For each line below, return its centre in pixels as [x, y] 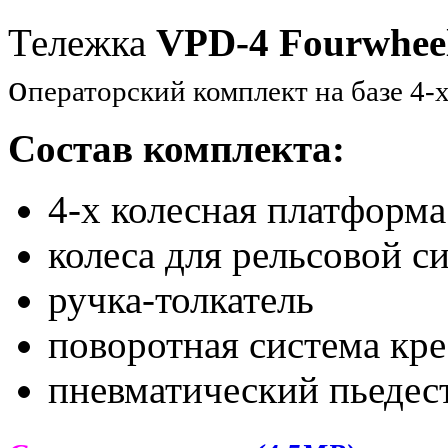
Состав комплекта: [176, 149]
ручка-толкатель [181, 300]
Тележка [82, 43]
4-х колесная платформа [247, 210]
